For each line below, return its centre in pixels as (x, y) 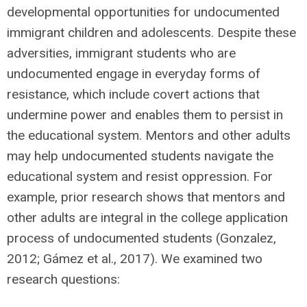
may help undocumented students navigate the (140, 156)
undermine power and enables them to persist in (145, 115)
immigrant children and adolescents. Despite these (151, 33)
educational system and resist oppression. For (140, 177)
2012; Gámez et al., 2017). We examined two (135, 259)
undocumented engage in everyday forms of (134, 74)
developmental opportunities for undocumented (143, 12)
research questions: (63, 280)
